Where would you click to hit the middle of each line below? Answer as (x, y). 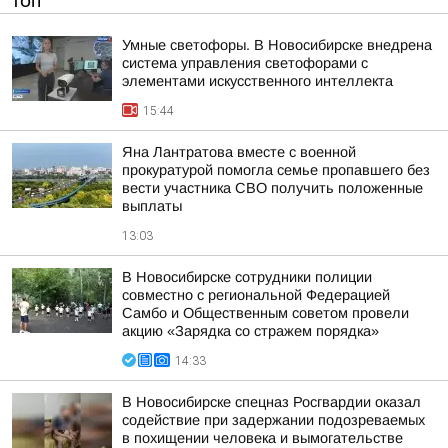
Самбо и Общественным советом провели (265, 313)
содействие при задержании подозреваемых (273, 420)
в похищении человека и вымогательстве (262, 438)
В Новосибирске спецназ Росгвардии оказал (271, 402)
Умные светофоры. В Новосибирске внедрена (277, 45)
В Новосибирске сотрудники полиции (247, 277)
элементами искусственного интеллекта (257, 81)
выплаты (152, 206)
